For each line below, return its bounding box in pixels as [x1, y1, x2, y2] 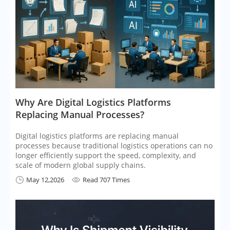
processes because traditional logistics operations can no [15, 140, 213, 150]
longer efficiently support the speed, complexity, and [15, 150, 196, 160]
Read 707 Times [83, 175, 130, 184]
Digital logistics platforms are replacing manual [15, 130, 179, 141]
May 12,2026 [26, 175, 64, 184]
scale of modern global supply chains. [15, 160, 146, 170]
